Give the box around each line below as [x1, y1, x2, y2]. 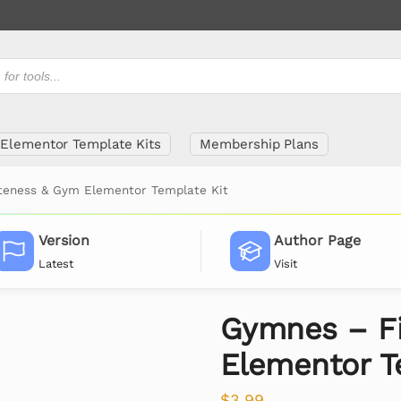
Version [38, 232, 90, 250]
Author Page [274, 232, 362, 250]
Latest [38, 256, 73, 270]
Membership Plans [200, 136, 319, 152]
